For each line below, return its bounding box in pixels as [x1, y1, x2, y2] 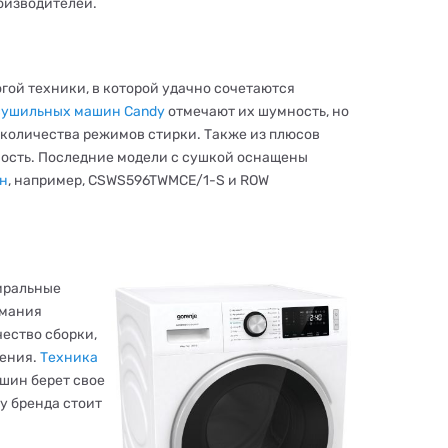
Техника [40, 349, 98, 366]
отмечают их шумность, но [165, 103, 349, 120]
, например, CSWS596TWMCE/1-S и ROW [8, 172, 269, 189]
